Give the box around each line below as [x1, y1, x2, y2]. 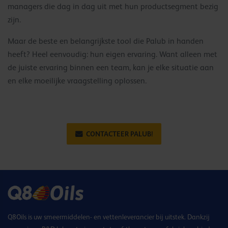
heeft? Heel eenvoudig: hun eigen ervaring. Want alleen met [8, 49, 217, 59]
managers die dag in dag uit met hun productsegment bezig [8, 2, 218, 11]
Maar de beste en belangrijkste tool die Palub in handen [8, 36, 204, 46]
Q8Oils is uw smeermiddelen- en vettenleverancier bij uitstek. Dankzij [8, 212, 210, 221]
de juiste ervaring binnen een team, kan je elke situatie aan [8, 63, 214, 72]
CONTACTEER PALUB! [86, 129, 153, 138]
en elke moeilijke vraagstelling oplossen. [8, 76, 147, 85]
